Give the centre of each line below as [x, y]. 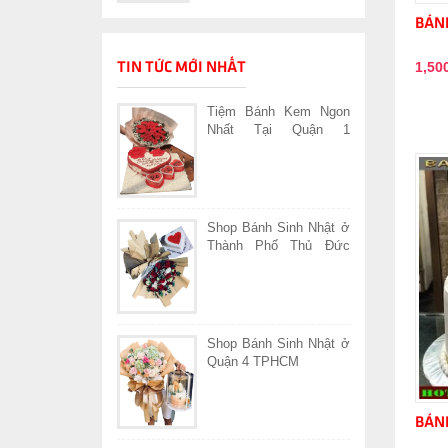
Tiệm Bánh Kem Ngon [278, 112]
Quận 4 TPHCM [253, 361]
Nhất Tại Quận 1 [278, 130]
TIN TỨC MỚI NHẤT [181, 68]
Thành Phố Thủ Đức [278, 245]
